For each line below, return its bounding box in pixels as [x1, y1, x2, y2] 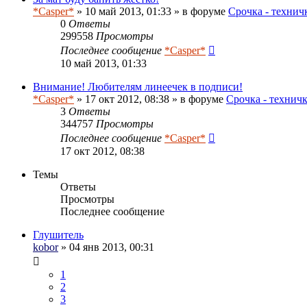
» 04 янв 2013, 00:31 [58, 241, 154, 253]
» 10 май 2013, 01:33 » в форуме [74, 5, 228, 17]
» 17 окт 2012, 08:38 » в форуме [74, 93, 226, 105]
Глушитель [33, 228, 84, 241]
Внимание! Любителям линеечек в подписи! [33, 80, 243, 93]
